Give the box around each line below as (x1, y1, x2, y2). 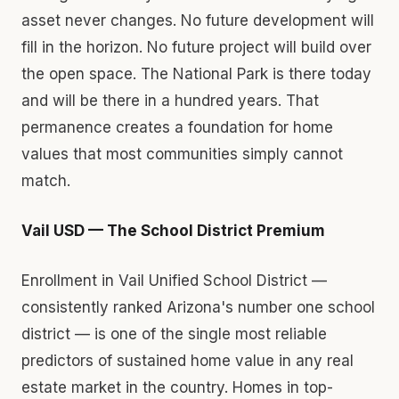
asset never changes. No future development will (21, 11, 374, 29)
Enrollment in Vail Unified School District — (21, 271, 327, 289)
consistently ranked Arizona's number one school (21, 297, 375, 316)
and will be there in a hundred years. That (21, 91, 319, 110)
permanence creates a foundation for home (21, 118, 333, 136)
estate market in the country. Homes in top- (21, 378, 333, 396)
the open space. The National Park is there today (21, 64, 371, 83)
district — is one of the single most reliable (21, 324, 327, 343)
